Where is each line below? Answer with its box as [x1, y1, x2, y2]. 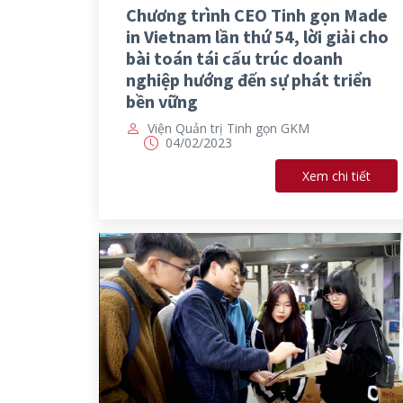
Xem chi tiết [302, 167, 371, 185]
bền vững [125, 90, 198, 113]
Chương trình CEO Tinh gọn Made [125, 4, 388, 27]
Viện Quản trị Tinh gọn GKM [147, 120, 309, 138]
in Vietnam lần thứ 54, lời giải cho [125, 25, 389, 49]
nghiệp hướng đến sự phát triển [125, 68, 372, 92]
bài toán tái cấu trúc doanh [125, 47, 343, 70]
